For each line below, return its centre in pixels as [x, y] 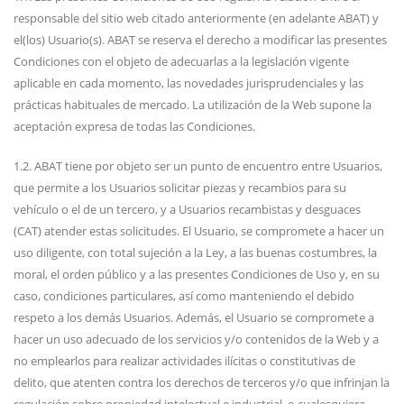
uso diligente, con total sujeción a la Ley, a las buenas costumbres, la [195, 252]
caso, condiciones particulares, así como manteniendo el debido [184, 296]
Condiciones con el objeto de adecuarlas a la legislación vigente [181, 61]
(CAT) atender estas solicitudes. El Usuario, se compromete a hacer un [199, 231]
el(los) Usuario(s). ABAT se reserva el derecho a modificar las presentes [200, 40]
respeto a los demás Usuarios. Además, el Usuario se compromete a [194, 317]
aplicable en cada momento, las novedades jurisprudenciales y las [188, 83]
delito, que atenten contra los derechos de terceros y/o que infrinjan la [202, 382]
